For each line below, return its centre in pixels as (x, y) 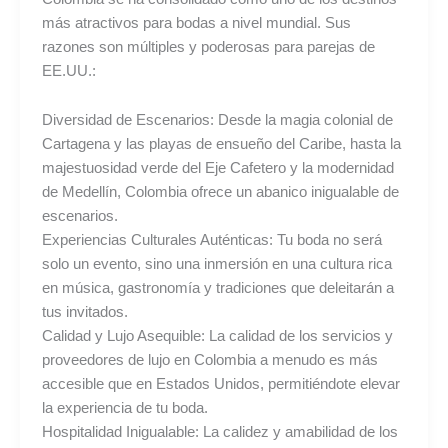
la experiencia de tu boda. (124, 408)
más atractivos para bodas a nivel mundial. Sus (196, 22)
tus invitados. (84, 312)
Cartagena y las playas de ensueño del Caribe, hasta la (221, 144)
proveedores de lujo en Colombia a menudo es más (209, 360)
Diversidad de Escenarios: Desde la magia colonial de (217, 120)
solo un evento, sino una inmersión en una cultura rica (216, 264)
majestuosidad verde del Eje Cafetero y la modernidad (217, 168)
